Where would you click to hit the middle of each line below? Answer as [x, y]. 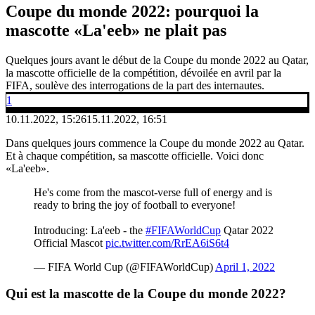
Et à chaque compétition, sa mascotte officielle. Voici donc [135, 155]
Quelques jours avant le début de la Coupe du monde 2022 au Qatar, [157, 60]
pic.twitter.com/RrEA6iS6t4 [167, 243]
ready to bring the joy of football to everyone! [135, 205]
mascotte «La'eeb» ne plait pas [116, 30]
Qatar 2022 [247, 230]
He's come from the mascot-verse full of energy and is [153, 192]
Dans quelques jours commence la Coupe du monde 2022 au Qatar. [155, 143]
